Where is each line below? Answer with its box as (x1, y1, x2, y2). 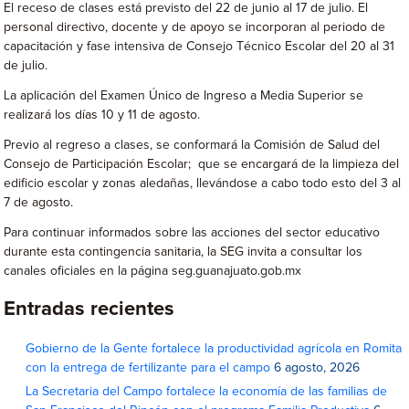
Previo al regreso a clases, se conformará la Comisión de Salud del (4, 139, 381, 152)
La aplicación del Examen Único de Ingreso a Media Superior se (4, 89, 364, 103)
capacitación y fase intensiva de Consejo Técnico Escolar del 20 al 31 (4, 40, 395, 54)
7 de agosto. (4, 196, 74, 210)
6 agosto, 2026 (274, 362, 361, 375)
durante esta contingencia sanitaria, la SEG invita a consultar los (4, 246, 363, 259)
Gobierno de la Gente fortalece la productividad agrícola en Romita (26, 342, 403, 356)
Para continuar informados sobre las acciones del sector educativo (4, 226, 381, 240)
